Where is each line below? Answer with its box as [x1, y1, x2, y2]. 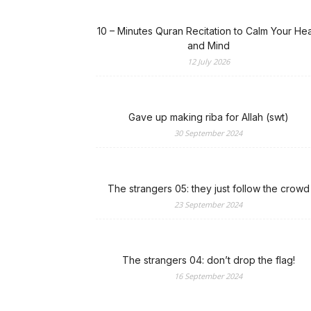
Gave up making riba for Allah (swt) [128, 111, 289, 123]
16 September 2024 [174, 271, 242, 281]
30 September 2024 [174, 128, 242, 138]
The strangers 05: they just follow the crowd [107, 183, 310, 194]
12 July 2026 [187, 56, 230, 67]
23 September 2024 [174, 199, 242, 210]
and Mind [187, 40, 230, 51]
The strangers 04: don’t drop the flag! [121, 254, 295, 266]
